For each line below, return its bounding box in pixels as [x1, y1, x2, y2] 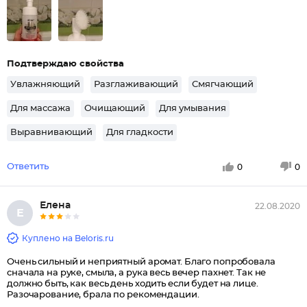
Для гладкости [106, 128, 173, 137]
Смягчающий [192, 80, 254, 89]
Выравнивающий [10, 128, 93, 137]
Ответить [7, 162, 49, 171]
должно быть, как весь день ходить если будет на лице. [7, 280, 258, 288]
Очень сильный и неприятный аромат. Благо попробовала [7, 258, 275, 267]
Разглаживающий [94, 80, 178, 89]
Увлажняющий [10, 80, 80, 89]
